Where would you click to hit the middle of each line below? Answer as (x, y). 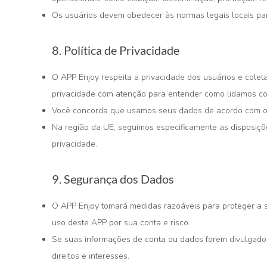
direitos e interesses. (91, 256)
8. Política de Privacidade (116, 50)
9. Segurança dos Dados (113, 179)
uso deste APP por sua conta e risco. (121, 223)
